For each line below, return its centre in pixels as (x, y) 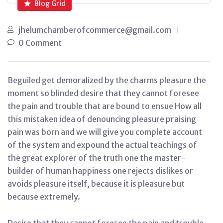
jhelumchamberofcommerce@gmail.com (95, 30)
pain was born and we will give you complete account (105, 132)
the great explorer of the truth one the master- (97, 158)
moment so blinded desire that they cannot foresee (103, 93)
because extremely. (44, 197)
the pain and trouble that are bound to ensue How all (105, 106)
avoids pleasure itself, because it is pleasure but (96, 184)
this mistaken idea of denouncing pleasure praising (102, 119)
